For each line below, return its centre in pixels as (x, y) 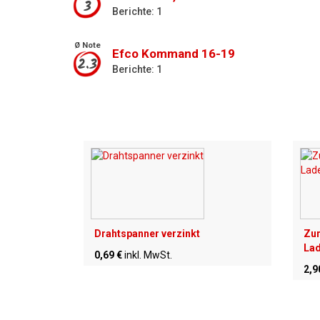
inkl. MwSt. (148, 255)
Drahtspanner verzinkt (147, 233)
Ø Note (87, 46)
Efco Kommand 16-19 (174, 54)
